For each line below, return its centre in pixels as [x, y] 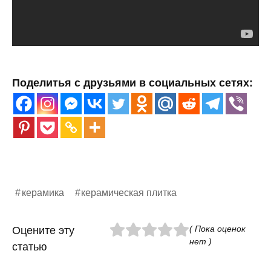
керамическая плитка [129, 193]
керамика [43, 193]
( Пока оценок [217, 229]
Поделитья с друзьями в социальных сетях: [132, 83]
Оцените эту [43, 231]
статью [30, 247]
